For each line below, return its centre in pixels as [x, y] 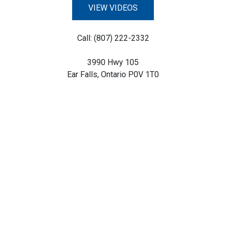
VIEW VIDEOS [113, 8]
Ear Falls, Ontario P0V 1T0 [113, 74]
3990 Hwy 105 [113, 62]
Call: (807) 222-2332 [113, 38]
